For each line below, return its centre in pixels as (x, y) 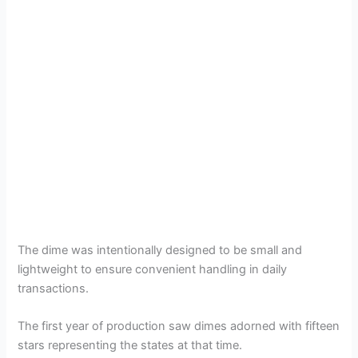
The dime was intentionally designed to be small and (160, 250)
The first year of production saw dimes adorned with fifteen (179, 326)
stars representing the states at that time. (130, 345)
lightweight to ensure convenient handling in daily (153, 269)
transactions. (54, 288)
